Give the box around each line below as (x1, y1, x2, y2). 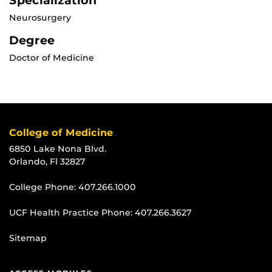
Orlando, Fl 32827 (9, 156, 86, 168)
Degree (9, 33, 55, 48)
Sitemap (9, 233, 47, 244)
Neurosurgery (9, 12, 71, 24)
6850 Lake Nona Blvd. (9, 143, 106, 155)
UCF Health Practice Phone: (9, 207, 135, 219)
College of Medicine (9, 127, 113, 139)
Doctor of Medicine (9, 52, 94, 64)
